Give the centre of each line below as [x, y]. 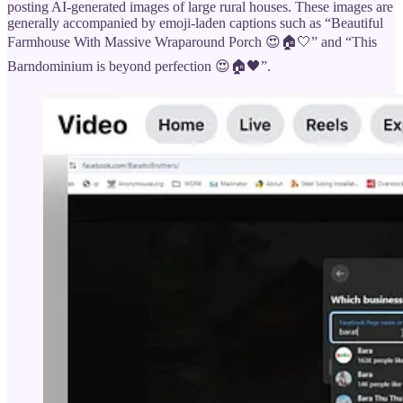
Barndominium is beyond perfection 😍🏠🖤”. [139, 66]
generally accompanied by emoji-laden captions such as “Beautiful [195, 22]
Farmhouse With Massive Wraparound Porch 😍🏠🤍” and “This [192, 41]
